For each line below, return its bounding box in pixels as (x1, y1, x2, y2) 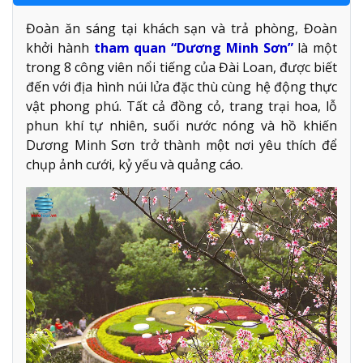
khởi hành (26, 39, 94, 58)
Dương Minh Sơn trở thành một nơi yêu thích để (26, 136, 337, 155)
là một (293, 39, 337, 58)
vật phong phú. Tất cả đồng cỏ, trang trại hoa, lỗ (26, 97, 337, 116)
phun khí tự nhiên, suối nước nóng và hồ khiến (26, 117, 337, 135)
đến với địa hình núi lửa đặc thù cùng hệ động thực (26, 78, 337, 96)
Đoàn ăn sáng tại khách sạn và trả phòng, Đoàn (26, 19, 337, 38)
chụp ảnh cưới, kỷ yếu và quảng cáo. (26, 156, 243, 174)
